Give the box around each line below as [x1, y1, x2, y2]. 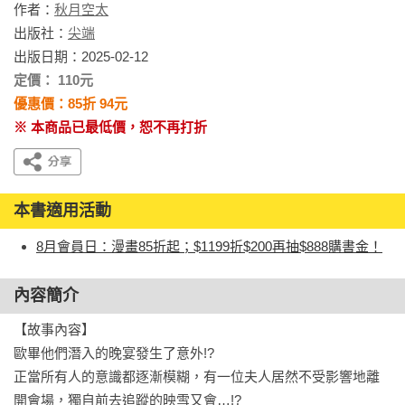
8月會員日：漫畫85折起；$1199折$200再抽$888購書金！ [36, 239, 382, 254]
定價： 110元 [14, 72, 93, 88]
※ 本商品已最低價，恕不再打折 [14, 119, 207, 135]
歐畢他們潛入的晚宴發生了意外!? [14, 345, 214, 361]
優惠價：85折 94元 [14, 96, 127, 111]
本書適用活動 [14, 202, 111, 220]
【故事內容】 [14, 322, 95, 337]
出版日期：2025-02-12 [14, 49, 148, 64]
